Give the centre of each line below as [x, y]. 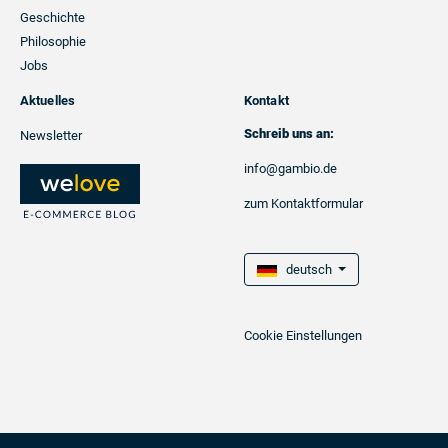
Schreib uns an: [289, 133]
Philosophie [53, 41]
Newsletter [51, 135]
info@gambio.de [290, 168]
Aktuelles [47, 100]
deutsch [306, 269]
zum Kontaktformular [303, 203]
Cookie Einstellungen [303, 335]
